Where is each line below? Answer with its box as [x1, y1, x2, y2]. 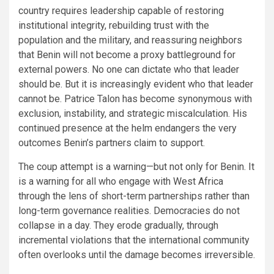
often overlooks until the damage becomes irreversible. [18, 248, 255, 261]
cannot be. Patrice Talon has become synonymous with [18, 92, 252, 105]
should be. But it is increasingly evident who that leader [18, 78, 253, 90]
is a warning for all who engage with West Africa [18, 175, 223, 187]
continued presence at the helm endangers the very [18, 122, 237, 134]
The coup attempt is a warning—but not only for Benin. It [18, 160, 254, 172]
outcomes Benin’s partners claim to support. [18, 136, 205, 149]
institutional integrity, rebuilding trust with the [18, 19, 209, 31]
